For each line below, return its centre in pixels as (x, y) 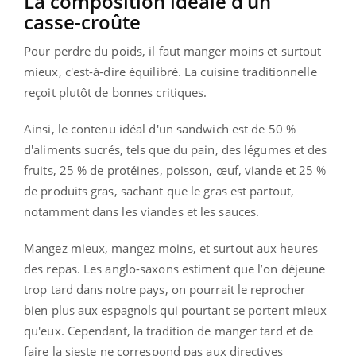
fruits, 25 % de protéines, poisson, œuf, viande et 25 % (175, 170)
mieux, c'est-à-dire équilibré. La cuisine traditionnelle (170, 72)
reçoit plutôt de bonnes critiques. (116, 93)
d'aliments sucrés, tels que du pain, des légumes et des (176, 150)
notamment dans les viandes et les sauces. (142, 212)
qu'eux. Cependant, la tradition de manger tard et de (169, 331)
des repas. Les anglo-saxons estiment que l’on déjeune (175, 269)
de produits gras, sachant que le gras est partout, (159, 191)
